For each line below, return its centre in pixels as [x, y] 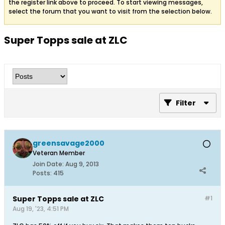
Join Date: [48, 164]
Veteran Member [59, 153]
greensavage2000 [69, 143]
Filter [186, 103]
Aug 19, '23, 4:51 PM [41, 208]
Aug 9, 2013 [82, 164]
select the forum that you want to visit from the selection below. [110, 11]
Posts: [42, 173]
